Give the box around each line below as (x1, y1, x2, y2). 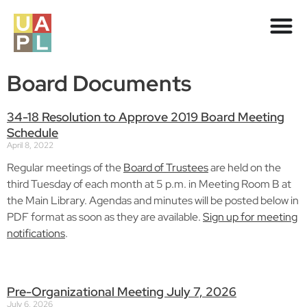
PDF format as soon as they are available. (7, 210, 203, 224)
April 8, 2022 (7, 140, 53, 151)
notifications (7, 226, 65, 241)
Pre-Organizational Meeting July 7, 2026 (7, 283, 236, 299)
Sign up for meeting (203, 210, 297, 224)
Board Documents (7, 69, 191, 98)
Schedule (7, 125, 58, 140)
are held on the (208, 160, 281, 175)
